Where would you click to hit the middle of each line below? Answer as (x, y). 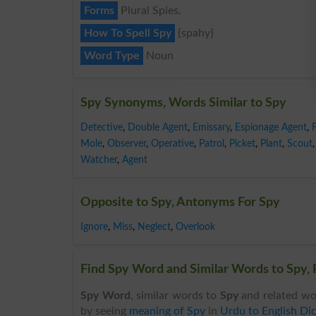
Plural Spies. (150, 10)
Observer (127, 143)
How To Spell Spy (128, 33)
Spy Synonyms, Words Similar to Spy (183, 103)
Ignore (94, 226)
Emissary (211, 127)
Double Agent (158, 127)
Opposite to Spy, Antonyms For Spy (180, 202)
